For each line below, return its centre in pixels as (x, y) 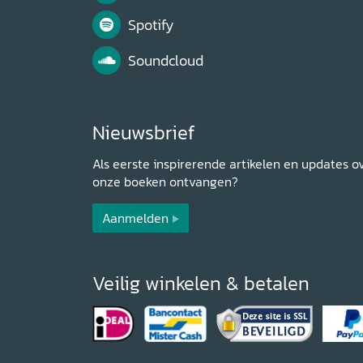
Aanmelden (135, 218)
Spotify (151, 26)
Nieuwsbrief (144, 133)
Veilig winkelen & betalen (201, 284)
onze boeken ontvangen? (165, 182)
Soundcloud (165, 61)
